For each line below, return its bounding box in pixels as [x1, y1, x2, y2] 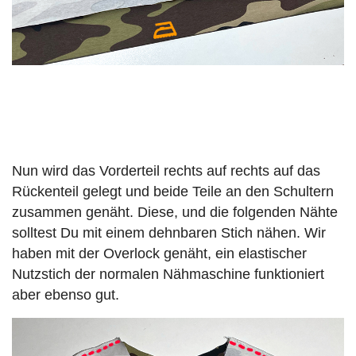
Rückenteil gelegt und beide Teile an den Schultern [12, 183, 334, 199]
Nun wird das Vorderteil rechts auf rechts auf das [12, 162, 320, 179]
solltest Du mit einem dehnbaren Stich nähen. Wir [12, 224, 326, 241]
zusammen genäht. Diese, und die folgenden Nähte [12, 203, 338, 220]
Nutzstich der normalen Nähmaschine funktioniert [12, 265, 324, 282]
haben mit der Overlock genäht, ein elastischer [12, 245, 307, 261]
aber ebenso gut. [12, 286, 119, 303]
